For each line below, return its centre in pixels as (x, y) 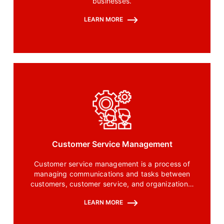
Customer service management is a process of (112, 164)
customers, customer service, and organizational (112, 184)
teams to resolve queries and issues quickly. (112, 194)
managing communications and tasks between (112, 174)
